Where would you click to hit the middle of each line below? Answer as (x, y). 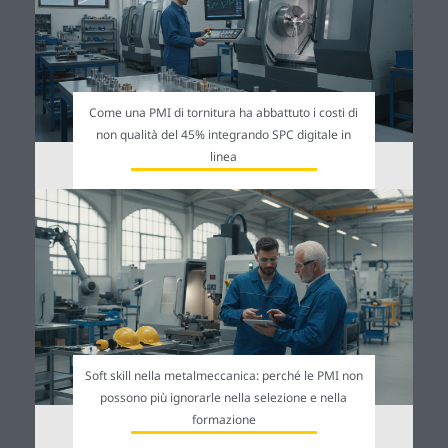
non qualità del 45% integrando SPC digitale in (224, 135)
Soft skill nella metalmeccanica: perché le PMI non (223, 376)
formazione (223, 420)
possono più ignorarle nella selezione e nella (224, 398)
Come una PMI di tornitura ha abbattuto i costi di (224, 113)
